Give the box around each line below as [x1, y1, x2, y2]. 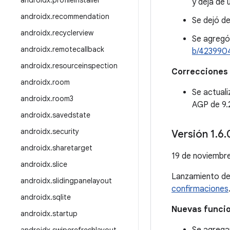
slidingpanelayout [52, 176, 112, 185]
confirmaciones [171, 184, 228, 194]
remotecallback [52, 45, 104, 54]
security [52, 127, 79, 136]
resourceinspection [52, 61, 118, 70]
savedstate [52, 110, 90, 120]
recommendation [52, 12, 109, 21]
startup [52, 209, 78, 218]
